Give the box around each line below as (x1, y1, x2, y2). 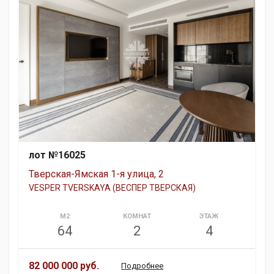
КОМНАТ (122, 212, 151, 220)
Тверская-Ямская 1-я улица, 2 (29, 168, 164, 180)
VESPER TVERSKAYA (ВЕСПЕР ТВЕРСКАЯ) (29, 182, 196, 193)
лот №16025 (29, 149, 86, 161)
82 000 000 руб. (29, 259, 99, 272)
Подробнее (121, 261, 163, 270)
